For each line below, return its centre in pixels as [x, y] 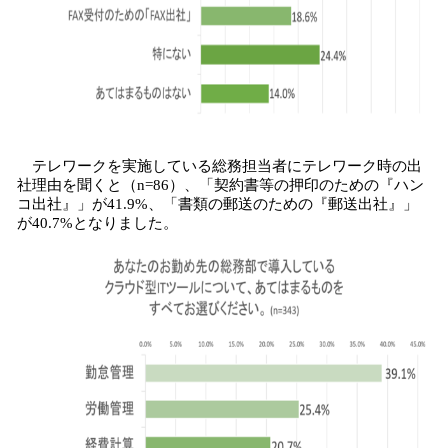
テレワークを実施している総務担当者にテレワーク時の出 [219, 166]
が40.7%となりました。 [97, 223]
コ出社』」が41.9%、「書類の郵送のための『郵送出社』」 [217, 204]
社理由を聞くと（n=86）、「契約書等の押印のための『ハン [220, 185]
